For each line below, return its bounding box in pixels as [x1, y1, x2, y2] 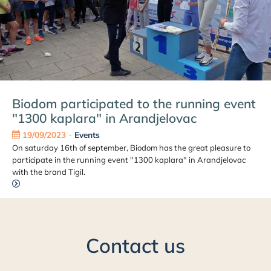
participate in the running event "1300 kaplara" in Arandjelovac [11, 155, 246, 165]
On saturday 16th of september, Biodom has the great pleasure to [11, 143, 250, 153]
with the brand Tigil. [11, 167, 85, 177]
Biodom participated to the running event [11, 95, 256, 111]
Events [74, 129, 100, 140]
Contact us [86, 232, 185, 258]
